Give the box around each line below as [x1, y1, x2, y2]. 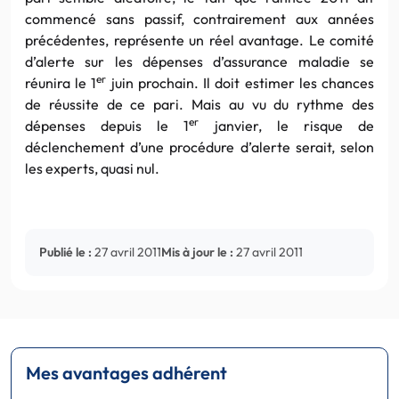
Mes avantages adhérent [26, 361, 227, 384]
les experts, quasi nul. [25, 159, 159, 177]
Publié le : [39, 243, 92, 260]
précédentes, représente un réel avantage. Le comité [25, 30, 374, 49]
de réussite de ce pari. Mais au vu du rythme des [25, 94, 374, 113]
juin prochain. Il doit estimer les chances [106, 73, 375, 92]
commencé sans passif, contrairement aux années [25, 9, 374, 28]
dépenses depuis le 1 [25, 116, 190, 134]
